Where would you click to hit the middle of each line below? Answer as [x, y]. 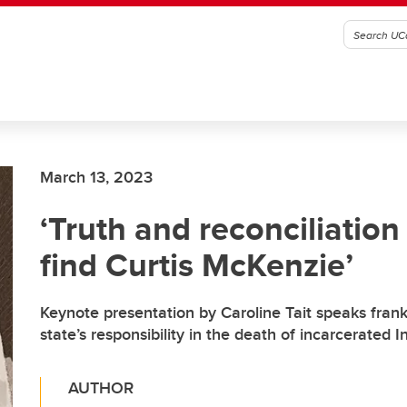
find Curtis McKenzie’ [197, 265]
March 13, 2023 [96, 177]
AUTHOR [101, 388]
